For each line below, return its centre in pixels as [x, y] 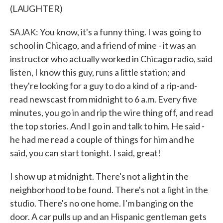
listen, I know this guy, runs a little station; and [98, 72]
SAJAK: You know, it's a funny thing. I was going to [106, 32]
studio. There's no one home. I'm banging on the [102, 203]
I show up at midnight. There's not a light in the [99, 176]
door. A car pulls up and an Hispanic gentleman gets [108, 217]
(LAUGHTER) [36, 8]
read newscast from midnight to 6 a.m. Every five [104, 99]
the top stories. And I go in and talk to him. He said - [107, 126]
